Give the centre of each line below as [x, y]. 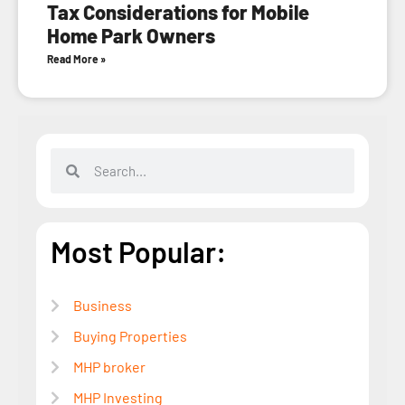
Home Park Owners [131, 36]
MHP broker [109, 367]
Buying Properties [130, 336]
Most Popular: [138, 252]
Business [103, 306]
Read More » [76, 59]
